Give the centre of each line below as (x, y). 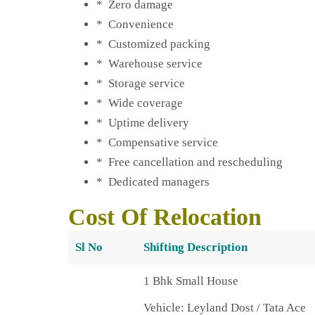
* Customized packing (153, 44)
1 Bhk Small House (191, 281)
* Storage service (140, 83)
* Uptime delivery (142, 122)
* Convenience (135, 24)
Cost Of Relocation (168, 217)
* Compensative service (157, 142)
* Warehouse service (149, 63)
